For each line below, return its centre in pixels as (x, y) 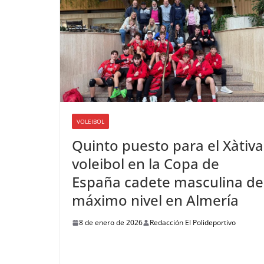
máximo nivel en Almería (155, 200)
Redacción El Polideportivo (193, 223)
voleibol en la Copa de (146, 164)
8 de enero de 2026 (111, 223)
